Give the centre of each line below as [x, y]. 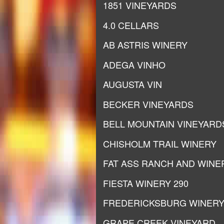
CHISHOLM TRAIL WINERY [160, 143]
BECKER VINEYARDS [148, 104]
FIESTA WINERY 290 [146, 183]
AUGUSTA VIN [132, 84]
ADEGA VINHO [134, 64]
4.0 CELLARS [131, 25]
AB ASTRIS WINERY [145, 44]
